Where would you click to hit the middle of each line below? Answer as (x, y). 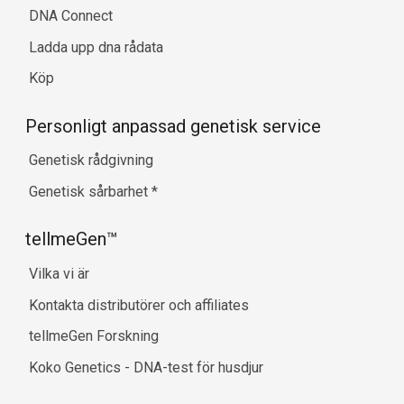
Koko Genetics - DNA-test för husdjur (146, 368)
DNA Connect (71, 15)
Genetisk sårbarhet (90, 191)
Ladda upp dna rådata (96, 47)
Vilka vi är (59, 273)
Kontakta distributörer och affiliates (139, 305)
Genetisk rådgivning (91, 161)
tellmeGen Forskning (94, 336)
